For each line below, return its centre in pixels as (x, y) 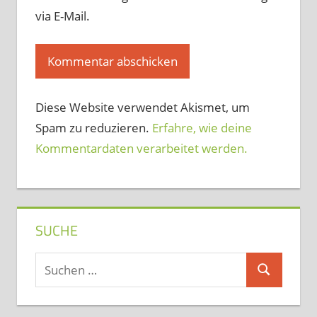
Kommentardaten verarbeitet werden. (141, 148)
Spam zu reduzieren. (93, 127)
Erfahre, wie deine (202, 127)
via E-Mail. (62, 16)
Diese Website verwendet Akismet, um (142, 107)
